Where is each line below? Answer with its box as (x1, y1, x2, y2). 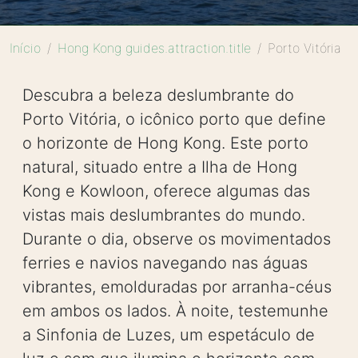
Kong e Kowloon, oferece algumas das (22, 181, 310, 201)
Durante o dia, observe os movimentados (22, 229, 331, 249)
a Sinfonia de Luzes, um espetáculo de (22, 325, 315, 344)
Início (10, 40, 41, 56)
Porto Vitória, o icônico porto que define (22, 109, 326, 129)
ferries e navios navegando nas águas (22, 253, 308, 272)
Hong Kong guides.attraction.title (58, 40, 251, 56)
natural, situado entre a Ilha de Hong (22, 157, 297, 177)
